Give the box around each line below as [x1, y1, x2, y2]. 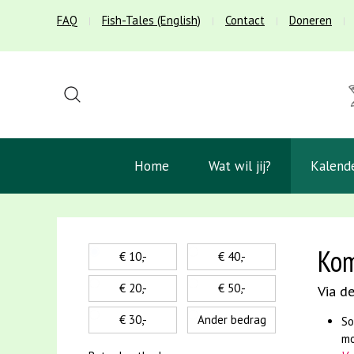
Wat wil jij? [209, 157, 271, 175]
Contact [225, 13, 265, 28]
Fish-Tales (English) [102, 13, 201, 28]
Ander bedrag [197, 312, 266, 327]
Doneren [289, 13, 332, 28]
